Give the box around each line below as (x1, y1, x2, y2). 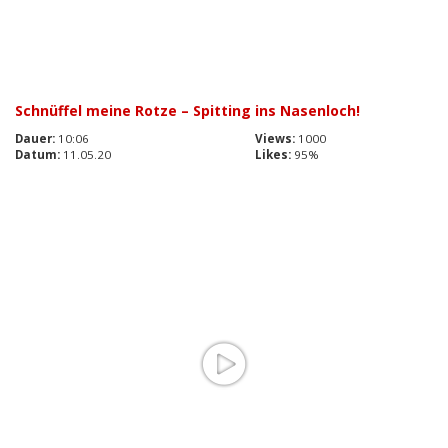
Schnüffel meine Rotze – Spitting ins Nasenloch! (15, 101, 360, 121)
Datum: (15, 147, 60, 163)
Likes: (255, 147, 291, 163)
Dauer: (15, 131, 55, 147)
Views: (255, 131, 295, 147)
